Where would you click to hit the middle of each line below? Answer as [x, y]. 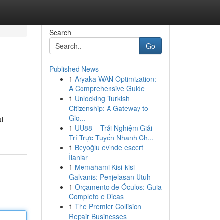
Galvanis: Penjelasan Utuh [110, 177]
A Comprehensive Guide [107, 88]
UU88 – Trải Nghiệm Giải [113, 128]
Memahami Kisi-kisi [104, 167]
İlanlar [78, 157]
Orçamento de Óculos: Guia [118, 187]
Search [60, 32]
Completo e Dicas [96, 196]
